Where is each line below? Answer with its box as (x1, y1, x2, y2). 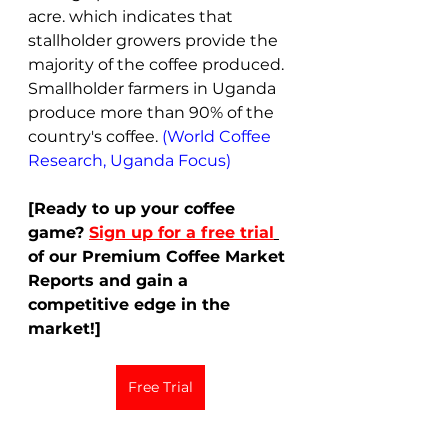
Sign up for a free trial (89, 222, 274, 242)
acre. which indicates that (28, 6, 237, 26)
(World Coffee (162, 126, 275, 146)
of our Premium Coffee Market (28, 246, 290, 266)
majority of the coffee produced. (28, 54, 288, 74)
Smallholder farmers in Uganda (28, 78, 280, 98)
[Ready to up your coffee (28, 198, 240, 218)
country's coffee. (28, 126, 162, 146)
